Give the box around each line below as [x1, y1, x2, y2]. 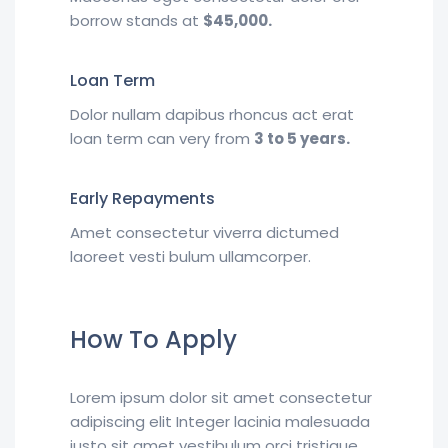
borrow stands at [70, 10, 203, 32]
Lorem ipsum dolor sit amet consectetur [70, 387, 372, 409]
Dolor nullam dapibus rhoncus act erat [70, 104, 354, 126]
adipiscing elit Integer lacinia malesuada [70, 411, 370, 433]
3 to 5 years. [254, 128, 350, 150]
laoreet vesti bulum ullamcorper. [70, 246, 311, 268]
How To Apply [70, 323, 237, 357]
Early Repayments [70, 187, 215, 211]
